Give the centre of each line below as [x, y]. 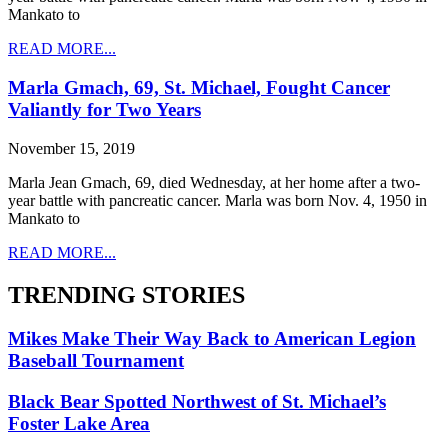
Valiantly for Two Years [104, 109]
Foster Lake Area [79, 424]
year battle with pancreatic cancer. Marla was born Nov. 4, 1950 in [217, 200]
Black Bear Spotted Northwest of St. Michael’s [197, 402]
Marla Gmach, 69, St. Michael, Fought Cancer [199, 87]
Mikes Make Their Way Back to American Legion [212, 339]
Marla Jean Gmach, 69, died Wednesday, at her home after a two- [214, 182]
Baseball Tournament [96, 361]
